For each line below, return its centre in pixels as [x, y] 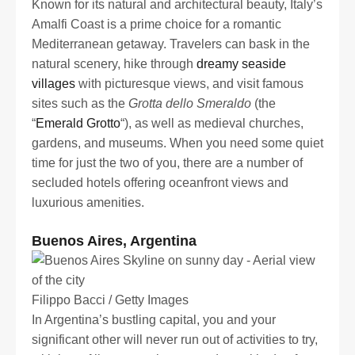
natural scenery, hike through [114, 63]
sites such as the [80, 103]
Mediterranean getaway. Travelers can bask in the [171, 44]
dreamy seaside [241, 63]
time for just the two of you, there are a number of [167, 162]
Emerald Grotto [78, 123]
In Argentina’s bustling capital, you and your [154, 320]
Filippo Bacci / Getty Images [110, 300]
